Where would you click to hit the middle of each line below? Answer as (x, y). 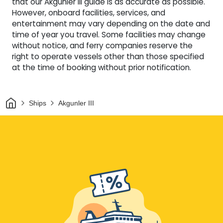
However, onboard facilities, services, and (89, 13)
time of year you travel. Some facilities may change (109, 35)
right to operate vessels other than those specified (108, 57)
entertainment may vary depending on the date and (111, 24)
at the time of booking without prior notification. (102, 68)
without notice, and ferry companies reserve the (102, 46)
